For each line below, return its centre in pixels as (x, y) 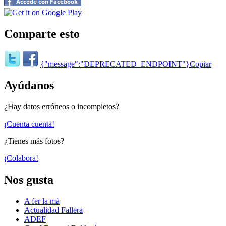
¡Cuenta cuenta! (29, 124)
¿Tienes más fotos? (34, 141)
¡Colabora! (21, 158)
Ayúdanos (29, 86)
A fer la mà (42, 201)
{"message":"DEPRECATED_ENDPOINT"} (115, 64)
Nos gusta (29, 180)
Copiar (201, 64)
